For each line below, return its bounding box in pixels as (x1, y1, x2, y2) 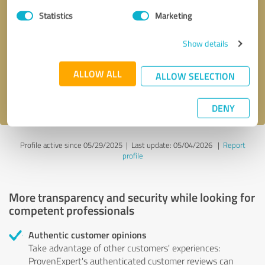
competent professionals (9, 201, 134, 218)
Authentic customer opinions (28, 227, 147, 241)
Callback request (29, 25, 91, 38)
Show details (182, 37, 229, 49)
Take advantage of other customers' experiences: (28, 241, 220, 254)
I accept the (9, 86, 54, 99)
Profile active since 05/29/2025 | (20, 139, 131, 150)
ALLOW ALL (73, 66, 122, 80)
